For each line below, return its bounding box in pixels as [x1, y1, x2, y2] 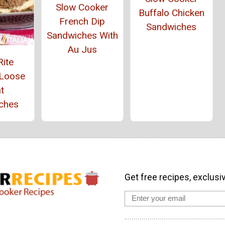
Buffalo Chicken [138, 7, 204, 19]
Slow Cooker [56, 2, 109, 14]
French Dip [59, 16, 105, 28]
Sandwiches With [46, 30, 118, 42]
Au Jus [67, 44, 97, 56]
